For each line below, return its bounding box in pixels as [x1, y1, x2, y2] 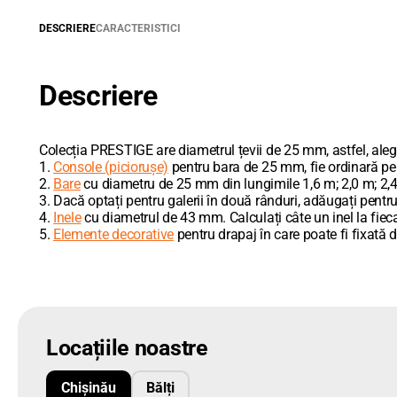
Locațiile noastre [46, 335, 208, 361]
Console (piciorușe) [53, 159, 168, 175]
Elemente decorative [53, 226, 174, 243]
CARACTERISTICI [96, 22, 181, 35]
